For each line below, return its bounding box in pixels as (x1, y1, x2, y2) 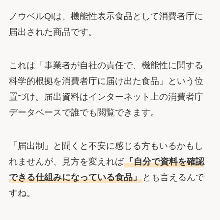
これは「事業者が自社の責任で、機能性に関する (8, 60, 203, 70)
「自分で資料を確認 (124, 156, 204, 166)
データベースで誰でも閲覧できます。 (8, 107, 159, 117)
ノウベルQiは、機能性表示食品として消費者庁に (8, 11, 203, 21)
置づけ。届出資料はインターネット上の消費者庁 (8, 91, 203, 102)
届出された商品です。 (8, 27, 97, 37)
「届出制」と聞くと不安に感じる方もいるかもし (8, 140, 203, 151)
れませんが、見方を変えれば (8, 156, 124, 166)
